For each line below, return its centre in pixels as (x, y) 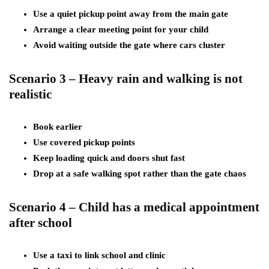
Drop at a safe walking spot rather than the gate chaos (140, 174)
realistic (30, 94)
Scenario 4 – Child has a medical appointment (134, 207)
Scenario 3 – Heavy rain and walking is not (126, 79)
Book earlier (58, 127)
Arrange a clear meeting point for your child (121, 29)
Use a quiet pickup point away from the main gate (131, 14)
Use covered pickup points (84, 142)
